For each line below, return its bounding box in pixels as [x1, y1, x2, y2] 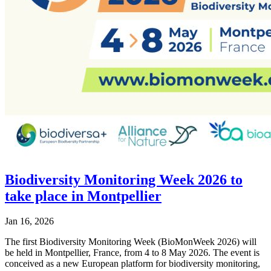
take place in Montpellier [5, 188, 162, 204]
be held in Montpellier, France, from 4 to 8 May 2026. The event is [5, 247, 260, 258]
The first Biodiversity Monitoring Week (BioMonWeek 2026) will [5, 237, 256, 247]
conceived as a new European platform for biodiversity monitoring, [5, 258, 260, 269]
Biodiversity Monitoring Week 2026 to [5, 171, 243, 188]
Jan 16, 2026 [5, 216, 54, 227]
